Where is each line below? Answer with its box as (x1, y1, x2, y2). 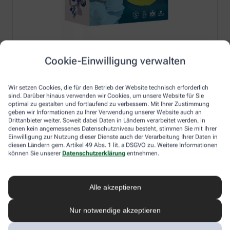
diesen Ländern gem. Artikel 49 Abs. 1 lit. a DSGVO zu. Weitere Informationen (8, 141, 218, 148)
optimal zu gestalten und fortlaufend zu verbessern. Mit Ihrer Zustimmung (8, 100, 209, 107)
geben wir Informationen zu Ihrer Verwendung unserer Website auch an (8, 108, 202, 116)
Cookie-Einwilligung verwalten (45, 54, 185, 67)
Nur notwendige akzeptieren (69, 206, 161, 215)
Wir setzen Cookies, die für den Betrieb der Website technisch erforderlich (8, 84, 208, 91)
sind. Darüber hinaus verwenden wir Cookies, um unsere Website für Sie (8, 92, 204, 99)
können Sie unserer (8, 149, 62, 157)
